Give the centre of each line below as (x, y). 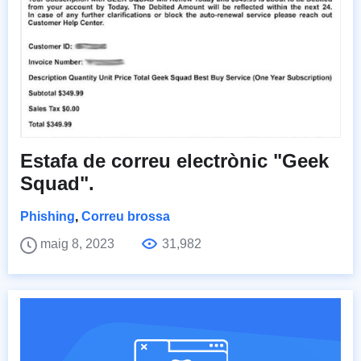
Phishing (48, 217)
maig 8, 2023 (79, 244)
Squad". (57, 184)
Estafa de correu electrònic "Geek (174, 161)
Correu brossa (126, 217)
